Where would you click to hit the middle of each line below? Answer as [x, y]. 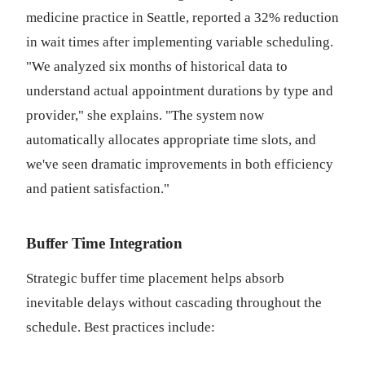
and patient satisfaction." [98, 189]
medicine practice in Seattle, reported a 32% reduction [182, 18]
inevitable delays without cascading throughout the [174, 303]
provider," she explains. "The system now [145, 115]
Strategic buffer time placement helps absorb [155, 278]
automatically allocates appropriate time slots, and [171, 140]
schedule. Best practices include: [121, 327]
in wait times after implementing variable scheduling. [180, 42]
